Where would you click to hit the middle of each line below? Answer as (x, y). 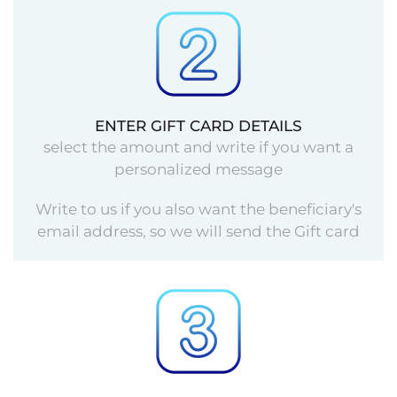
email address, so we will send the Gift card (198, 231)
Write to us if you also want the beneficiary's (198, 209)
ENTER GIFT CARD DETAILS (198, 125)
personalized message (198, 169)
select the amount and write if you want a (198, 147)
